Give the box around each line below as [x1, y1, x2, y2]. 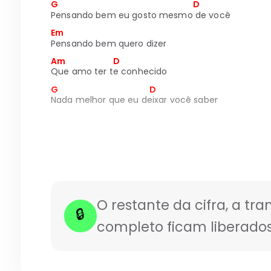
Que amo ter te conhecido [50, 65, 168, 78]
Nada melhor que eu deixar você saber [50, 94, 218, 106]
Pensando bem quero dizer [50, 37, 167, 50]
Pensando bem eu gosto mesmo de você [50, 8, 230, 21]
